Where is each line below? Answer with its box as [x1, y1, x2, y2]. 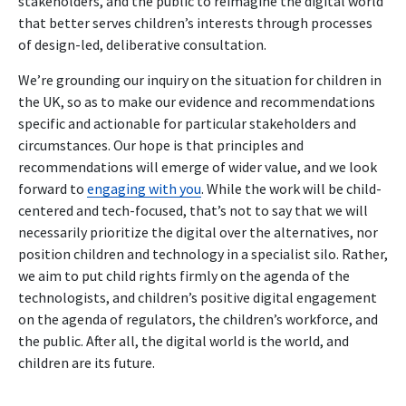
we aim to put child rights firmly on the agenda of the [18, 266, 350, 285]
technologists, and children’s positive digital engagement [18, 287, 377, 306]
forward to [18, 179, 87, 198]
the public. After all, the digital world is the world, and [18, 331, 349, 350]
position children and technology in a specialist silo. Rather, [18, 244, 388, 263]
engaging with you [87, 179, 201, 198]
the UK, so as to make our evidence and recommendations [18, 92, 375, 111]
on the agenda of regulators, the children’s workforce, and [18, 309, 378, 328]
